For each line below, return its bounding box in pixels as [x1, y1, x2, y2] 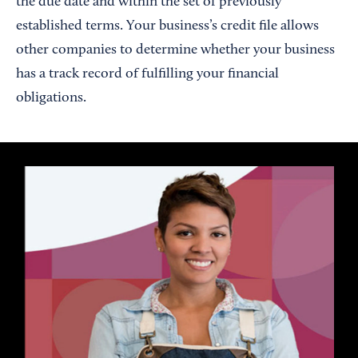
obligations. [16, 91, 86, 105]
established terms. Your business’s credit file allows [16, 19, 319, 34]
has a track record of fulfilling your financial [16, 67, 279, 82]
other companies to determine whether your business [16, 43, 335, 58]
